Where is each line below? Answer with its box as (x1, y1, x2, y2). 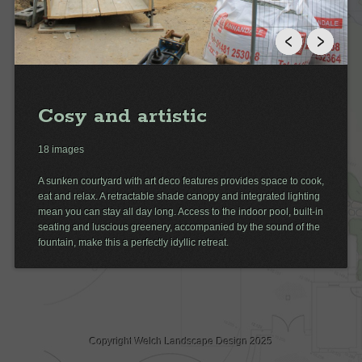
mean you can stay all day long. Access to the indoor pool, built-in (37, 206, 323, 218)
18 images (37, 144, 84, 156)
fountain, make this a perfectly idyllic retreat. (37, 237, 229, 249)
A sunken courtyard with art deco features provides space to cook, (37, 175, 324, 187)
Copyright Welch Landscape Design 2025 (89, 335, 273, 347)
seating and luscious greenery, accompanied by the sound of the (37, 221, 320, 234)
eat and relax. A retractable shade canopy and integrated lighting (37, 191, 320, 203)
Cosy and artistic (37, 103, 207, 130)
